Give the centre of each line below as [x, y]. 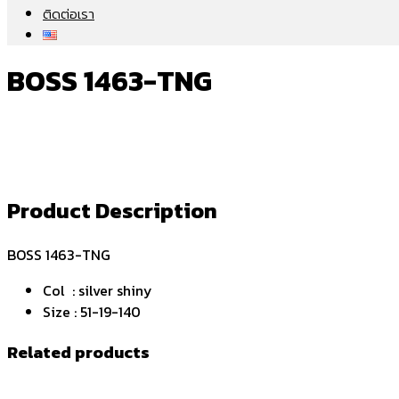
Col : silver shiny [98, 291]
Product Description [112, 211]
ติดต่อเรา [69, 14]
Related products [78, 351]
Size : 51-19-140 [92, 312]
